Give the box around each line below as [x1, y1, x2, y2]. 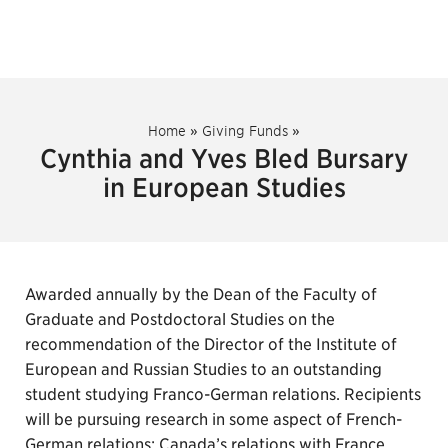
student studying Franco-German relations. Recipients [25, 385, 421, 404]
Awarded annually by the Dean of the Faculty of [25, 285, 377, 304]
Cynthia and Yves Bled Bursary [40, 143, 408, 174]
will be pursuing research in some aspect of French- [25, 410, 402, 429]
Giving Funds [202, 123, 288, 139]
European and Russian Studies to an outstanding [25, 360, 382, 379]
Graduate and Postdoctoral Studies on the [25, 310, 335, 329]
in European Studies [102, 172, 346, 203]
